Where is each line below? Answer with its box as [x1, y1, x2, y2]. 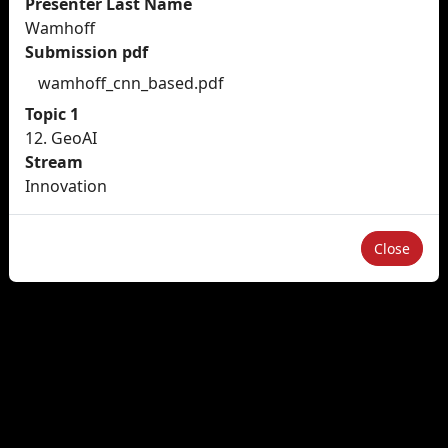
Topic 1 [25, 103, 79, 125]
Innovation [25, 175, 107, 197]
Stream [25, 151, 83, 173]
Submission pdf [25, 41, 148, 63]
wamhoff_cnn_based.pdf [38, 72, 224, 94]
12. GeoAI [25, 127, 97, 149]
